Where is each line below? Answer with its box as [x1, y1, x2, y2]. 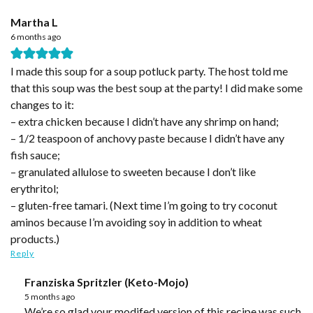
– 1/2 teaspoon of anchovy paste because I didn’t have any [10, 131, 284, 145]
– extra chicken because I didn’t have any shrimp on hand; [10, 114, 279, 128]
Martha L [10, 15, 58, 29]
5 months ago [24, 291, 75, 302]
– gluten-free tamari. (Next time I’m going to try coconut [10, 198, 277, 212]
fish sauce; [10, 147, 60, 161]
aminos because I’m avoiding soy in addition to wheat [10, 214, 262, 228]
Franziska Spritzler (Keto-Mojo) [24, 275, 189, 289]
